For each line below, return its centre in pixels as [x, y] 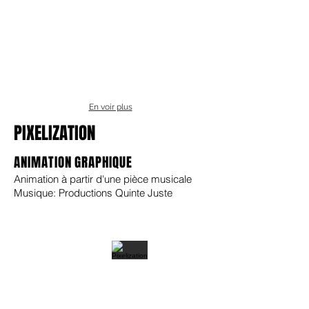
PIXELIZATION [54, 133]
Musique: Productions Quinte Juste [93, 193]
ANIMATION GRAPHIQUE [73, 162]
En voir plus [110, 107]
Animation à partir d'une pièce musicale [103, 179]
